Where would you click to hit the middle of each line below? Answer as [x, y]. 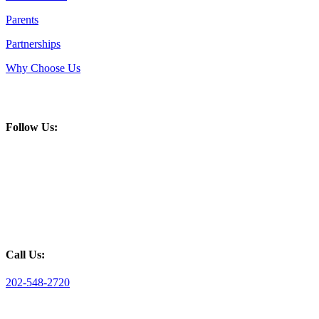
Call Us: [25, 254]
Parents [22, 19]
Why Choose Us [43, 68]
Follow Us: [32, 127]
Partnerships [33, 43]
